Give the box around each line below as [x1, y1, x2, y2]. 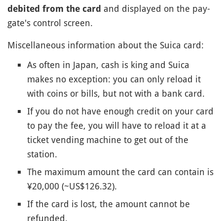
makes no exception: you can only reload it [27, 73, 201, 85]
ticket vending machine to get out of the [27, 134, 188, 146]
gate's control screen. [7, 17, 93, 29]
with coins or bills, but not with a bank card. [27, 87, 205, 99]
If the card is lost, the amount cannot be [27, 198, 190, 210]
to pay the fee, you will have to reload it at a [27, 119, 206, 131]
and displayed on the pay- [101, 2, 210, 14]
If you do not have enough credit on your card [27, 105, 214, 117]
